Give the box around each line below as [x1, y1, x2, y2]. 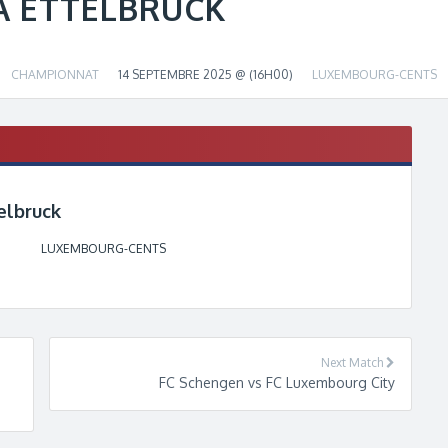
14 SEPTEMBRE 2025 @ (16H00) [118, 67, 293, 83]
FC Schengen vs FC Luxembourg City [158, 374, 395, 392]
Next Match [320, 355, 386, 371]
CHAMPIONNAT [11, 67, 99, 83]
